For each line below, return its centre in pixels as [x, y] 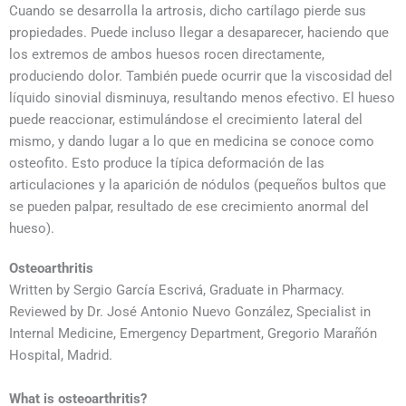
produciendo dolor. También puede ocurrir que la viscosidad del [201, 76]
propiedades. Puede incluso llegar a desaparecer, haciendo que [199, 33]
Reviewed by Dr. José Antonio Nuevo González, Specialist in [190, 312]
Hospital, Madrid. [61, 355]
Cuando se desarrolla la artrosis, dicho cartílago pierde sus [188, 11]
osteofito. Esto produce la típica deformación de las [167, 163]
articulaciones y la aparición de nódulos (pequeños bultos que [198, 185]
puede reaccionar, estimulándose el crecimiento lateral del [186, 120]
